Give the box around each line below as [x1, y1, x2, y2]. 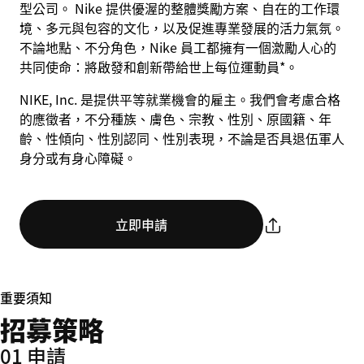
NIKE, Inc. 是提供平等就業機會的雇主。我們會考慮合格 [19, 89, 340, 109]
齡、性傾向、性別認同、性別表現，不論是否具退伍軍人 [19, 128, 344, 148]
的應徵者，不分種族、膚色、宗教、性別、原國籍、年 [19, 109, 331, 128]
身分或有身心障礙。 [19, 148, 136, 167]
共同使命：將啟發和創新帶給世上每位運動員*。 [19, 57, 298, 76]
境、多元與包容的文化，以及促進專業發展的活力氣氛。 [19, 18, 344, 37]
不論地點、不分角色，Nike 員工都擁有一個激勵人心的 [19, 37, 336, 57]
